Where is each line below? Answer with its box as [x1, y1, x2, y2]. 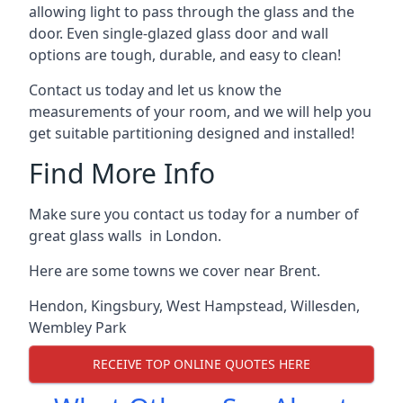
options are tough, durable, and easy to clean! [29, 44, 341, 65]
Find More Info [29, 154, 215, 192]
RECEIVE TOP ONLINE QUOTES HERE [93, 355, 310, 373]
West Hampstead [166, 295, 283, 316]
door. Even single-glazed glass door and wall [29, 22, 328, 43]
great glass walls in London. [29, 225, 221, 246]
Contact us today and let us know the [29, 79, 282, 100]
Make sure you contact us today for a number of [29, 203, 359, 224]
